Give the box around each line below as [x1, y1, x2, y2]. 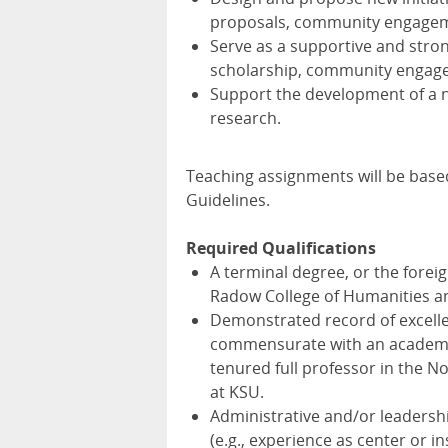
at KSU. [210, 381, 264, 404]
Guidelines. [186, 189, 270, 212]
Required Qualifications [186, 237, 376, 260]
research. [210, 107, 281, 130]
